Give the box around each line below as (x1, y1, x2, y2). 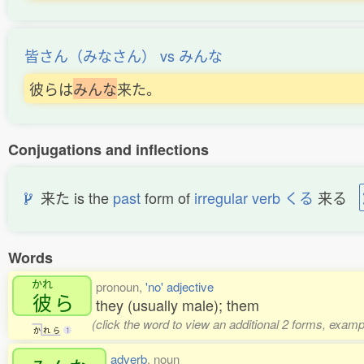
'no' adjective (145, 278, 214, 295)
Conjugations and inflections (8, 139, 209, 160)
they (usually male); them (96, 294, 259, 315)
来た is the (32, 187, 113, 208)
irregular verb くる (194, 187, 314, 208)
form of (141, 187, 194, 208)
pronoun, (96, 278, 145, 295)
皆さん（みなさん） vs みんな (24, 45, 223, 66)
